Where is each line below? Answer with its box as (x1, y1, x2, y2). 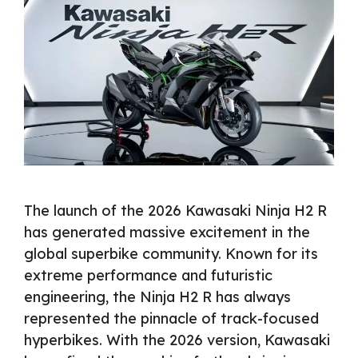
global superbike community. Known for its (24, 245, 318, 264)
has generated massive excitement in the (24, 223, 310, 242)
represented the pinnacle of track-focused (24, 309, 319, 328)
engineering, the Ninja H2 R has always (24, 288, 291, 307)
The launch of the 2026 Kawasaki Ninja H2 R (24, 201, 327, 221)
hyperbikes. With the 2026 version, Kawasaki (24, 331, 330, 350)
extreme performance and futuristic (24, 266, 272, 285)
